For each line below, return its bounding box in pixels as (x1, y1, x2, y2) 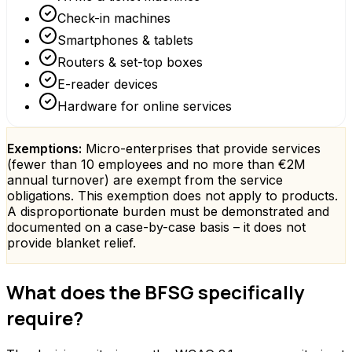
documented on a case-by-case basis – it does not (7, 218, 306, 235)
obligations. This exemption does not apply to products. (7, 187, 338, 203)
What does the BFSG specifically (6, 279, 304, 306)
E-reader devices (57, 75, 158, 92)
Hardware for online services (57, 97, 232, 114)
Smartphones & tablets (57, 31, 193, 48)
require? (6, 305, 83, 332)
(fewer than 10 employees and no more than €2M (7, 156, 306, 172)
